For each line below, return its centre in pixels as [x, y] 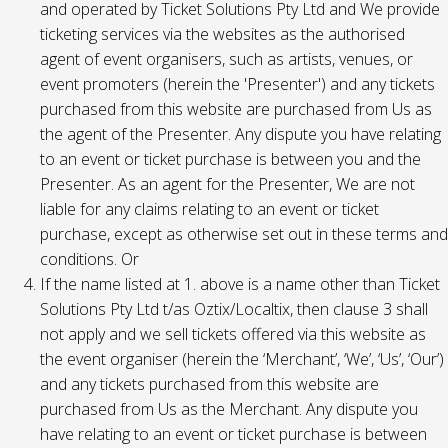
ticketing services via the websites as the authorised [222, 34]
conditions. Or [89, 259]
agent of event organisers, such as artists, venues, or [226, 59]
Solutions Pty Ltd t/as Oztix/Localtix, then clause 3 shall [234, 309]
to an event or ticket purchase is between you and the [230, 159]
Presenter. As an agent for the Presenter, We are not [227, 184]
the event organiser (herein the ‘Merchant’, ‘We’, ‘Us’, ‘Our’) [242, 359]
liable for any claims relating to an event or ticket [209, 209]
